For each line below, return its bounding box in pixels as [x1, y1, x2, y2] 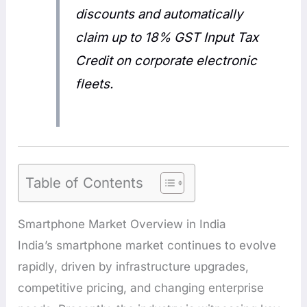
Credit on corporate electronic [75, 52, 257, 69]
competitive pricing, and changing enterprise [18, 281, 265, 295]
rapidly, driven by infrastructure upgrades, [18, 260, 249, 274]
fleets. [75, 75, 113, 92]
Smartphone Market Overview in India [18, 217, 227, 232]
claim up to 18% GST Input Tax [75, 29, 258, 45]
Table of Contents [25, 174, 144, 192]
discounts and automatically [75, 5, 243, 22]
